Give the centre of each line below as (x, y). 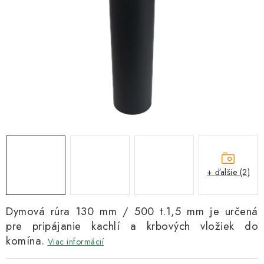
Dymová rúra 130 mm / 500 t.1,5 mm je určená (132, 211)
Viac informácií (75, 242)
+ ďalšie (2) (228, 172)
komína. (25, 241)
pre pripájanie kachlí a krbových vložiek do (132, 226)
